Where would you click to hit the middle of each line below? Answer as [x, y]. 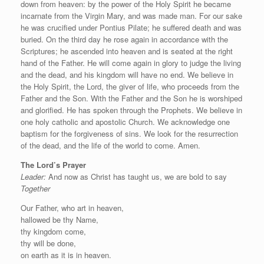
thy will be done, [48, 243]
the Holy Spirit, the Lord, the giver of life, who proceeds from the [130, 86]
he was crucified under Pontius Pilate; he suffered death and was [131, 27]
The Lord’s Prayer [53, 164]
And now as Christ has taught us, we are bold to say [136, 176]
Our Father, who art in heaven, [72, 207]
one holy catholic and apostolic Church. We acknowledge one [125, 121]
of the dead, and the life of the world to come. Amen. [110, 145]
